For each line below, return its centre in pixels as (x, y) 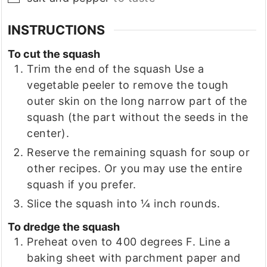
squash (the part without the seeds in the (138, 117)
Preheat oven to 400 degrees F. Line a (129, 242)
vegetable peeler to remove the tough (128, 85)
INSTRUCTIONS (57, 30)
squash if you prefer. (82, 184)
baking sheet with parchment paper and (134, 258)
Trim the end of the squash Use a (116, 69)
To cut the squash (54, 54)
